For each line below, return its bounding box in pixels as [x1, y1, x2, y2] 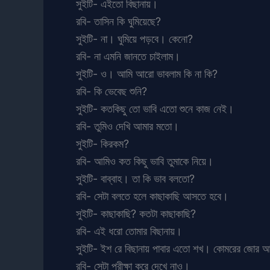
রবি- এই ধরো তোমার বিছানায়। [76, 224, 182, 237]
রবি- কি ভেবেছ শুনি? [76, 84, 147, 98]
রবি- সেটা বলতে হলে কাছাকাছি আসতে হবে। [76, 189, 228, 202]
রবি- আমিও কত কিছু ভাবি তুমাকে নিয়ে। [76, 154, 213, 168]
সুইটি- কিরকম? [76, 137, 129, 150]
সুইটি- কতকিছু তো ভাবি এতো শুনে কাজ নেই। [76, 102, 234, 115]
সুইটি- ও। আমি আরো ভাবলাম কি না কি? [76, 67, 218, 80]
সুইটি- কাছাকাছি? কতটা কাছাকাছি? [76, 207, 196, 220]
